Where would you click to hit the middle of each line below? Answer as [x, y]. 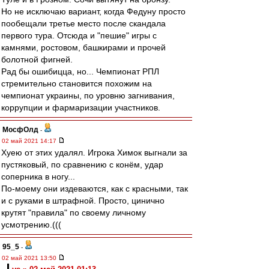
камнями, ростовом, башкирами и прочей [83, 47]
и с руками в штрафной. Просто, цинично [83, 201]
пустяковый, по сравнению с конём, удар [82, 165]
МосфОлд [20, 130]
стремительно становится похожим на [77, 83]
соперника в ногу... [38, 177]
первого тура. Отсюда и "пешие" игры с [79, 35]
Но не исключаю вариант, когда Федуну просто [93, 11]
